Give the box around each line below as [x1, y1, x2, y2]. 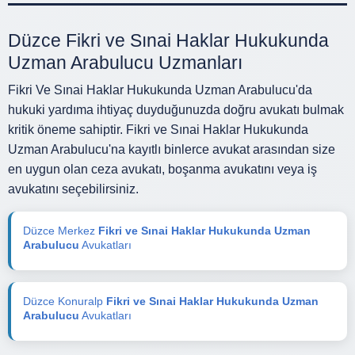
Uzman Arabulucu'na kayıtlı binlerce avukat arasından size [8, 142, 335, 156]
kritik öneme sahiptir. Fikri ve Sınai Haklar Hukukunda [8, 122, 308, 136]
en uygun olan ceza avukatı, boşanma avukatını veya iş [8, 162, 317, 176]
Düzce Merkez [23, 223, 98, 237]
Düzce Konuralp [23, 294, 106, 307]
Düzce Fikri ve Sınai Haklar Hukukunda [8, 29, 329, 51]
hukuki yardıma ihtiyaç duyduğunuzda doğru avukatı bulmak [8, 102, 344, 116]
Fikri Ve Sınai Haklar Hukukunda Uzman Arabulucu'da [8, 82, 312, 97]
